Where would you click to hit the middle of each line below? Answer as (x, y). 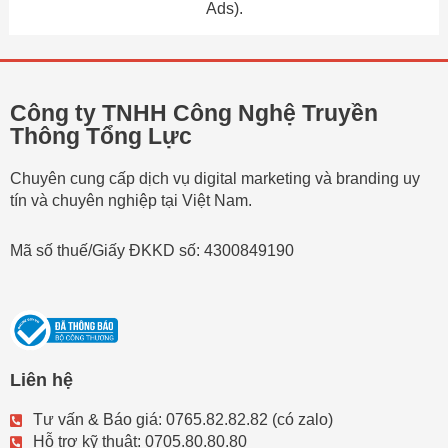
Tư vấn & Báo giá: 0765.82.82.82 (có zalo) (182, 420)
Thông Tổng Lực (101, 136)
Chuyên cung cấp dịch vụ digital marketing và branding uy (215, 179)
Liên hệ (41, 380)
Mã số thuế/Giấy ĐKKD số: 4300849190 (154, 251)
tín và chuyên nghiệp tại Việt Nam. (131, 201)
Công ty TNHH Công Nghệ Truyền (194, 113)
